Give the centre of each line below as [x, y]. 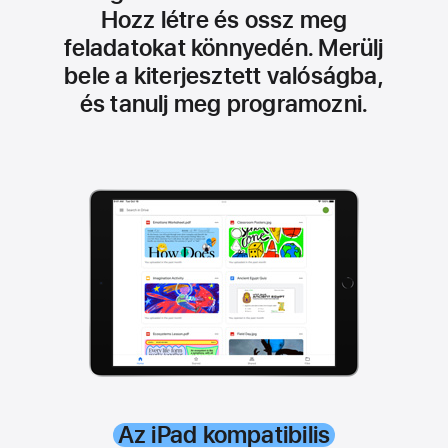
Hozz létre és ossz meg [224, 19]
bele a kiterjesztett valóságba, [224, 75]
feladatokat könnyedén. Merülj [224, 47]
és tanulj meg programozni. [224, 103]
